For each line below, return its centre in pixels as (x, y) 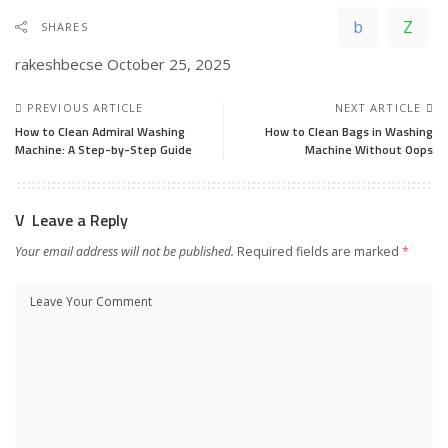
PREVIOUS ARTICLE (85, 107)
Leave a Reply (80, 219)
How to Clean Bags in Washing (349, 131)
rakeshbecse (59, 63)
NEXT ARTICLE (377, 107)
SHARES (64, 26)
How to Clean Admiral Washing (100, 131)
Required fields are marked (319, 251)
